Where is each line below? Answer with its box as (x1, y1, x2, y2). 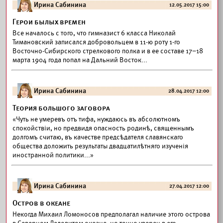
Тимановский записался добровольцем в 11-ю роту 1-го (12, 38, 180, 46)
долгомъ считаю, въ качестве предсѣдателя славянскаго (12, 133, 183, 141)
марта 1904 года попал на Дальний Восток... (12, 56, 147, 64)
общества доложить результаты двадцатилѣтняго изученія (12, 142, 188, 150)
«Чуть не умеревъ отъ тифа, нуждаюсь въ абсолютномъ (12, 115, 180, 123)
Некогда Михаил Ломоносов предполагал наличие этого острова (12, 210, 210, 219)
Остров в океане (12, 199, 70, 208)
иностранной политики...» (12, 151, 94, 159)
